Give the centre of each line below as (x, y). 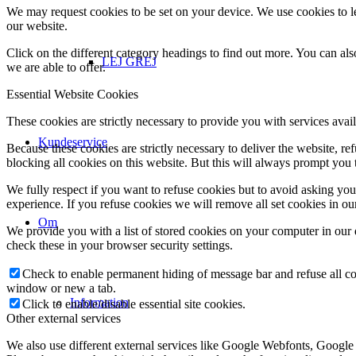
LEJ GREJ (129, 62)
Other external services (64, 319)
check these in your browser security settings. (120, 246)
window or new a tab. (61, 288)
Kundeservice (73, 142)
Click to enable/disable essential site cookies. (134, 304)
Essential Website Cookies (72, 95)
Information (99, 302)
